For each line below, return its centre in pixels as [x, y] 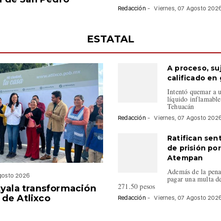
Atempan [185, 158]
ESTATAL [110, 39]
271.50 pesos [137, 186]
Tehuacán [181, 106]
